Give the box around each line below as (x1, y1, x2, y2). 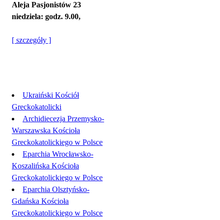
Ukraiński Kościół (23, 91, 79, 99)
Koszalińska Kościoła (12, 162, 79, 170)
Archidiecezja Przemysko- (23, 114, 104, 123)
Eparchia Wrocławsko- (23, 150, 93, 158)
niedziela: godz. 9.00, (12, 12, 81, 21)
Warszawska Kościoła (12, 126, 80, 135)
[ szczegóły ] (12, 36, 51, 44)
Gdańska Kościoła (12, 197, 69, 205)
